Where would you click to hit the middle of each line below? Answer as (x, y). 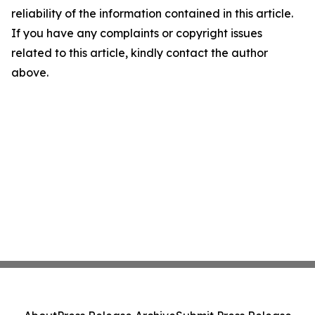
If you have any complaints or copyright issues (137, 33)
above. (30, 73)
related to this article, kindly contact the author (140, 53)
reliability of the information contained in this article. (152, 14)
